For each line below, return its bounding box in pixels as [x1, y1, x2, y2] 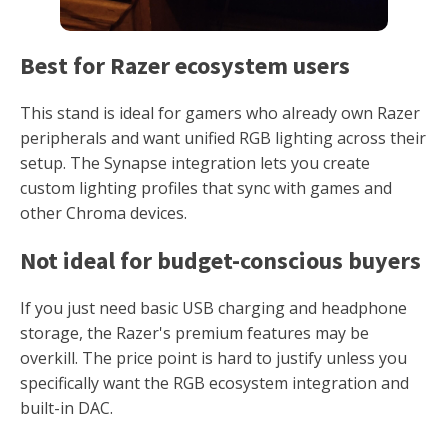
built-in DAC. [20, 397, 113, 420]
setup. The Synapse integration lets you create [20, 152, 370, 175]
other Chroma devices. [20, 202, 187, 225]
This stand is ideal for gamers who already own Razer [20, 102, 420, 125]
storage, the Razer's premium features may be [20, 322, 369, 345]
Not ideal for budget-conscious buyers [20, 245, 421, 277]
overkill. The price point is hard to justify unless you [20, 347, 407, 370]
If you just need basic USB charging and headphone [20, 297, 407, 320]
